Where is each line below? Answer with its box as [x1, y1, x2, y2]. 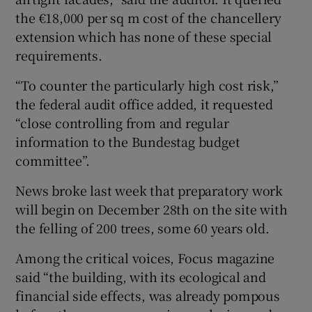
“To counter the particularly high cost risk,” [15, 75, 279, 94]
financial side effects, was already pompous [15, 286, 280, 304]
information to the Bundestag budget [15, 132, 240, 150]
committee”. [15, 150, 91, 169]
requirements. [15, 45, 102, 64]
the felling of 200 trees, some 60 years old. [15, 218, 270, 237]
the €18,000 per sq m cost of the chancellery [15, 8, 281, 26]
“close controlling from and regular [15, 113, 229, 132]
